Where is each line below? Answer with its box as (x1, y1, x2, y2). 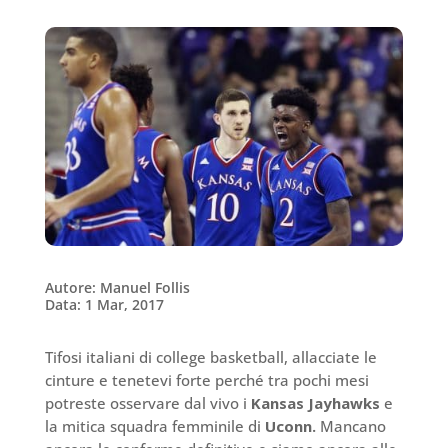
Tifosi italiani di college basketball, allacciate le (44, 347, 377, 368)
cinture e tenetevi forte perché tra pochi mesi (44, 370, 369, 391)
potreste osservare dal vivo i (44, 393, 251, 414)
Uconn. (264, 416, 316, 437)
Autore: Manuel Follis (44, 278, 190, 298)
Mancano (315, 416, 386, 437)
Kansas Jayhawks (250, 393, 380, 414)
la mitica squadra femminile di (44, 416, 265, 437)
